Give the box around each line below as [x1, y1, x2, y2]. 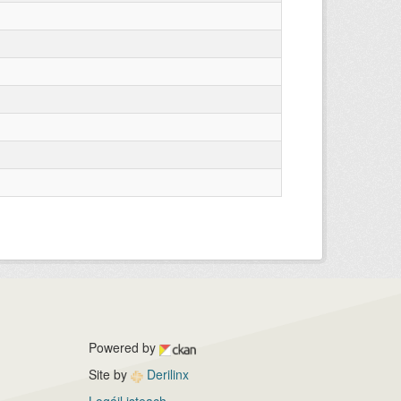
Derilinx [142, 365, 189, 384]
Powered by [88, 338, 159, 357]
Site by [88, 365, 131, 384]
